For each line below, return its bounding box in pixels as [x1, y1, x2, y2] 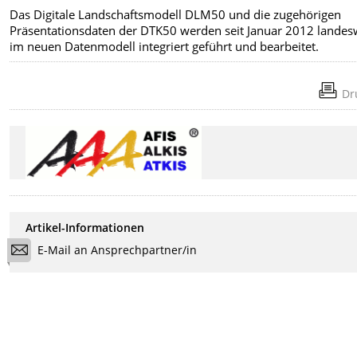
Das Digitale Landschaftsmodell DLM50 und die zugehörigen [10, 6, 342, 23]
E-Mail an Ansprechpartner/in [37, 241, 198, 257]
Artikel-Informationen [25, 220, 145, 236]
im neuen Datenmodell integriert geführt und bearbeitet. [10, 38, 320, 55]
